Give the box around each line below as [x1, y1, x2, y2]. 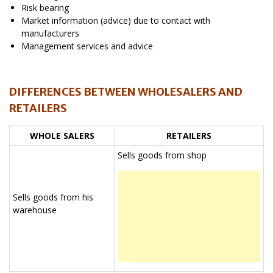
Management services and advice [21, 40, 153, 52]
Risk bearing [21, 1, 69, 13]
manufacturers [21, 27, 79, 39]
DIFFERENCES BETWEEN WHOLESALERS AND [9, 84, 243, 99]
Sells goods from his [13, 191, 93, 203]
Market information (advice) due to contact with [21, 14, 210, 26]
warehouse [13, 204, 57, 216]
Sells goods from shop [118, 149, 207, 161]
